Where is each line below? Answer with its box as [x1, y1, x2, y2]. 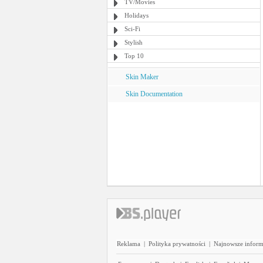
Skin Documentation [126, 90, 183, 98]
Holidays [124, 12, 149, 19]
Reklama [117, 240, 140, 247]
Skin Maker [126, 73, 159, 81]
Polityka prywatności [149, 240, 205, 247]
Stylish [124, 39, 143, 46]
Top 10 [124, 52, 144, 59]
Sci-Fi [124, 25, 140, 32]
